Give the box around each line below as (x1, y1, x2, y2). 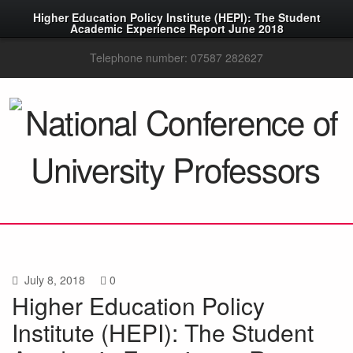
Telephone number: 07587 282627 (90, 50, 263, 65)
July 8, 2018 (21, 272, 85, 288)
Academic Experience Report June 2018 (69, 20, 284, 36)
